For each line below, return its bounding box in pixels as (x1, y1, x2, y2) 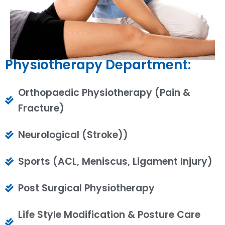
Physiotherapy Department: (5, 55, 191, 74)
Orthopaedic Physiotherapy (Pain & (18, 85, 191, 99)
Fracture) (18, 101, 65, 115)
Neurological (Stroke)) (18, 128, 129, 142)
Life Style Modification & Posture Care (18, 207, 201, 221)
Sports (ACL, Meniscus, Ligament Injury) (18, 154, 213, 168)
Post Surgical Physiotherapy (18, 181, 155, 195)
